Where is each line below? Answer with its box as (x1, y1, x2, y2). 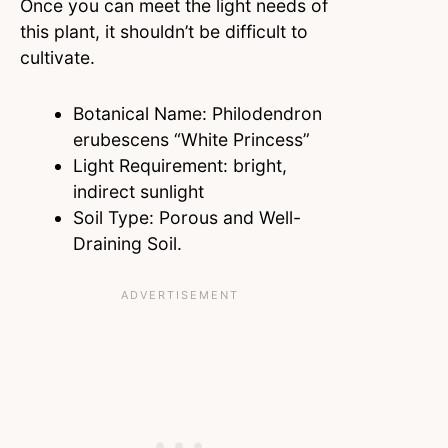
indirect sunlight (72, 180, 209, 202)
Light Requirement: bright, (72, 154, 287, 176)
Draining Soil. (72, 232, 182, 254)
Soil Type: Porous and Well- (72, 206, 301, 228)
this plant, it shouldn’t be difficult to (20, 20, 308, 42)
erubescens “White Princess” (72, 128, 310, 150)
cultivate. (20, 46, 95, 68)
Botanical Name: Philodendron (72, 102, 322, 124)
